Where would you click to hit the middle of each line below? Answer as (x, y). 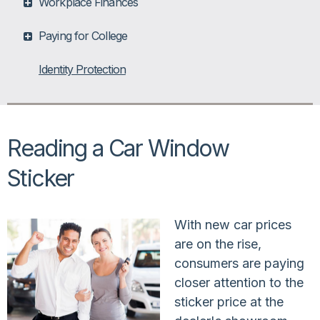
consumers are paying (239, 263)
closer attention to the (239, 282)
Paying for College (83, 35)
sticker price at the (229, 301)
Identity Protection (82, 69)
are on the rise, (218, 244)
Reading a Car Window (118, 148)
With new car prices (233, 224)
